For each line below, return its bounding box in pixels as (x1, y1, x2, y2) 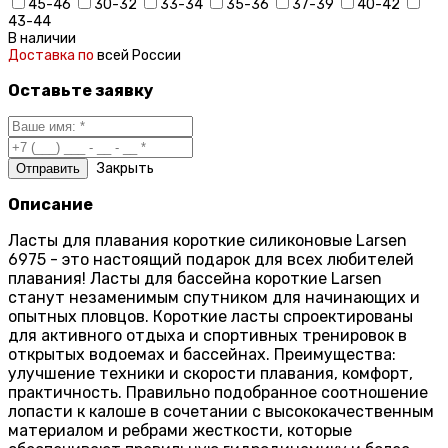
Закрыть (97, 160, 154, 178)
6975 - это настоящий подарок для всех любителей (8, 249, 414, 269)
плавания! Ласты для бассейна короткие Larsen (8, 268, 382, 288)
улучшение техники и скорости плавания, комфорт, (8, 363, 413, 383)
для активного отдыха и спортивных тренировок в (8, 325, 407, 345)
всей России (97, 47, 181, 65)
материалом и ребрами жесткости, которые (8, 420, 352, 440)
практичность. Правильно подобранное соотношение (8, 382, 428, 402)
